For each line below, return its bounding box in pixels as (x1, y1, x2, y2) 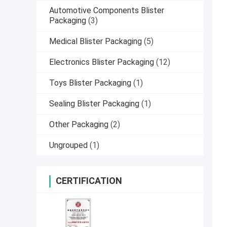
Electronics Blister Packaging (49, 57, 154, 67)
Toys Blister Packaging (49, 78, 131, 88)
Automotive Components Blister (49, 6, 164, 16)
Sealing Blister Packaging (49, 99, 139, 109)
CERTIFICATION (56, 175, 122, 186)
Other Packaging (49, 120, 108, 130)
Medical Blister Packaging (49, 36, 142, 47)
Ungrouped (49, 140, 88, 150)
